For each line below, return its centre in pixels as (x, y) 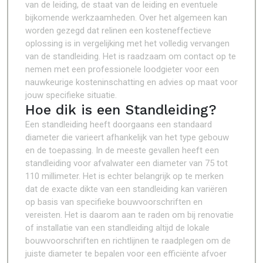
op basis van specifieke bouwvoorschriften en (114, 202)
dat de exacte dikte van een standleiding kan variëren (126, 189)
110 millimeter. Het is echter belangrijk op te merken (124, 176)
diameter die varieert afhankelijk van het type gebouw (127, 137)
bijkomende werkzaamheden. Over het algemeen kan (126, 18)
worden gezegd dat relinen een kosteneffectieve (118, 31)
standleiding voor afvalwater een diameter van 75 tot (127, 163)
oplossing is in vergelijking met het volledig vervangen (127, 43)
